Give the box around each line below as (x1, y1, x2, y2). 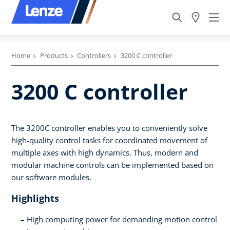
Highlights (11, 192, 59, 205)
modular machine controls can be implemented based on (11, 160, 214, 170)
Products (40, 51, 68, 60)
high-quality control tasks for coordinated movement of (11, 135, 207, 146)
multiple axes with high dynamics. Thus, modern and (11, 147, 198, 158)
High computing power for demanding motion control (27, 214, 217, 225)
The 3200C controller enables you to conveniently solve (11, 123, 207, 133)
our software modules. (11, 172, 91, 183)
